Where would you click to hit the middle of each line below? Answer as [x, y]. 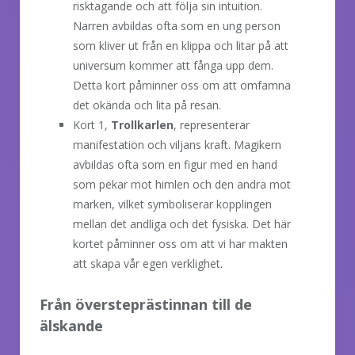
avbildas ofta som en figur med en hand [175, 164]
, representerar [212, 124]
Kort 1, [90, 124]
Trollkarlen [141, 124]
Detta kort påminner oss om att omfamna [182, 85]
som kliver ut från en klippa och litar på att [181, 45]
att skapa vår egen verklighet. [148, 263]
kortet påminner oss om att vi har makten [180, 243]
